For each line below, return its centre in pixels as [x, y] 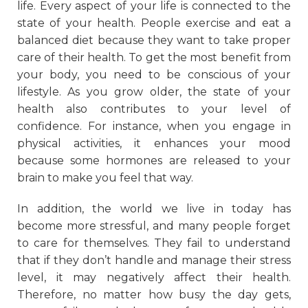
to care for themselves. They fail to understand [154, 243]
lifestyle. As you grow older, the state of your [154, 92]
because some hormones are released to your [154, 161]
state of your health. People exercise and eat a [154, 23]
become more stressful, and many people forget [154, 226]
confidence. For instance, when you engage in [154, 126]
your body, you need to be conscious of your [154, 75]
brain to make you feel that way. [105, 178]
